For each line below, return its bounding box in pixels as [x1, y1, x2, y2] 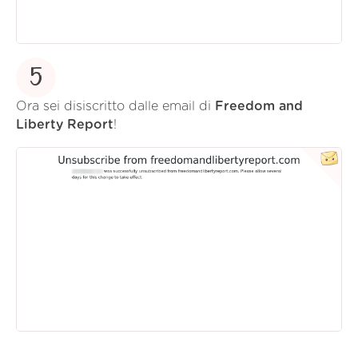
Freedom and [215, 100, 303, 113]
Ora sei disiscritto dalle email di [16, 100, 215, 113]
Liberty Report [16, 118, 113, 132]
